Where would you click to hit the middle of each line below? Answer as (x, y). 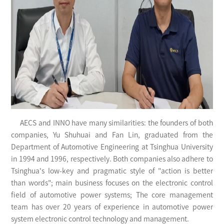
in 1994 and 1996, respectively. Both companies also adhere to (112, 159)
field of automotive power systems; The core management (112, 195)
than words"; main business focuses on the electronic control (112, 183)
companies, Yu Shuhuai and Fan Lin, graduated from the (112, 135)
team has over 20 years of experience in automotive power (112, 207)
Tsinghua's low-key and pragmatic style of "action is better (112, 171)
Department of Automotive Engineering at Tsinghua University (112, 147)
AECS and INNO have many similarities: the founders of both (112, 123)
